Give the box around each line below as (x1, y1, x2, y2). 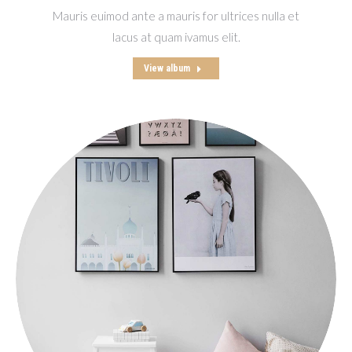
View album (144, 63, 190, 74)
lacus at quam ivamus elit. (112, 30, 240, 44)
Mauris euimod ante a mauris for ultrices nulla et (53, 9, 299, 23)
